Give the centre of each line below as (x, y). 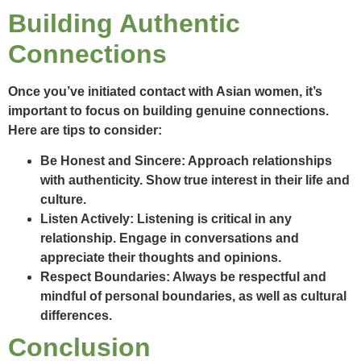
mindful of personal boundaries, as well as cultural (193, 297)
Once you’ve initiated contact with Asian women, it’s (165, 91)
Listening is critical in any (213, 219)
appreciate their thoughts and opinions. (161, 258)
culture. (63, 200)
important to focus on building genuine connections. (168, 110)
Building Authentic (124, 23)
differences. (76, 316)
